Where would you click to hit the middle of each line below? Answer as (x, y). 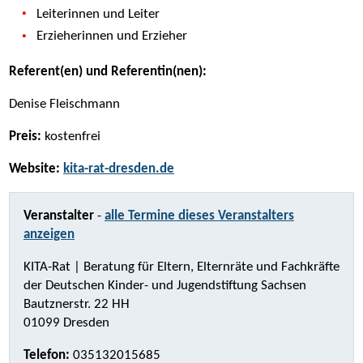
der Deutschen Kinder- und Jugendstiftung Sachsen (165, 286)
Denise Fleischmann (64, 105)
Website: (34, 169)
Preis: (25, 137)
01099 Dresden (66, 323)
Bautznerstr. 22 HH (77, 305)
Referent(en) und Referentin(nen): (108, 72)
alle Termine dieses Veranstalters (199, 216)
